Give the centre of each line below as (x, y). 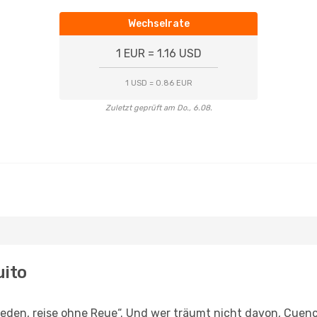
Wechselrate (158, 24)
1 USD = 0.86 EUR (158, 83)
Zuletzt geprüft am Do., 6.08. (158, 108)
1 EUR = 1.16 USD (158, 53)
